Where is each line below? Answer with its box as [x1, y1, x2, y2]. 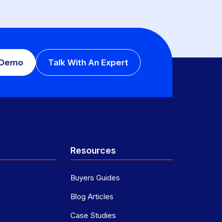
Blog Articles [70, 192, 113, 202]
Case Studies [70, 211, 116, 221]
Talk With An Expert [48, 57, 128, 68]
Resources [70, 145, 116, 156]
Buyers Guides [70, 173, 120, 183]
